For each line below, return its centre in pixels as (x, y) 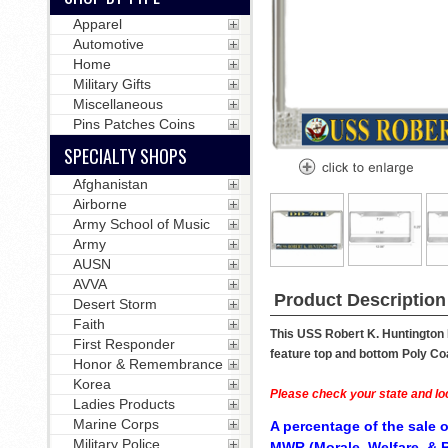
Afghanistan (110, 184)
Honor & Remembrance (147, 364)
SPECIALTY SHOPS (125, 156)
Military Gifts (111, 84)
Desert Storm (114, 304)
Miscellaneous (117, 104)
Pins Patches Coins (133, 124)
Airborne (99, 204)
